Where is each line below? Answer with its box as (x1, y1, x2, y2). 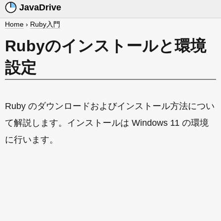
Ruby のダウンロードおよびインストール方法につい (5, 101, 215, 111)
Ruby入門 (30, 20, 60, 28)
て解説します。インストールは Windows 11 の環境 (5, 118, 209, 128)
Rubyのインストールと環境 (5, 37, 206, 55)
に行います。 (5, 135, 58, 145)
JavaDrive (17, 2, 61, 12)
